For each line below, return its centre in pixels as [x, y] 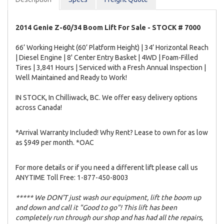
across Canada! [39, 107]
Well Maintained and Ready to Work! [71, 77]
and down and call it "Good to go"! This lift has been [96, 207]
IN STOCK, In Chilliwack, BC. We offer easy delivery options [106, 97]
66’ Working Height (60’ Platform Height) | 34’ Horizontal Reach [112, 47]
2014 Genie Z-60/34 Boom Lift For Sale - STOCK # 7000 [108, 27]
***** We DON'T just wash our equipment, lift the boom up [108, 197]
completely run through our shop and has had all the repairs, [109, 217]
